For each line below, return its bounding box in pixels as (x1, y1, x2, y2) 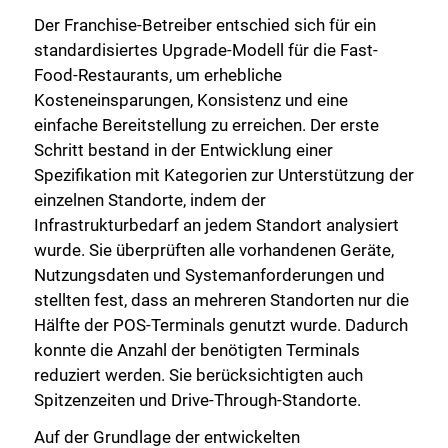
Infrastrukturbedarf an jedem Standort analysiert (34, 214, 399, 235)
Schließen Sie (252, 298, 362, 319)
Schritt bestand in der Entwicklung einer (34, 139, 333, 160)
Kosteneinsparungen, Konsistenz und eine (34, 89, 348, 110)
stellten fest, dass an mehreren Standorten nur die (34, 289, 409, 310)
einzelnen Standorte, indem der (34, 189, 266, 210)
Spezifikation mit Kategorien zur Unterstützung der (34, 164, 414, 185)
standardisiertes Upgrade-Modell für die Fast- (34, 39, 378, 60)
